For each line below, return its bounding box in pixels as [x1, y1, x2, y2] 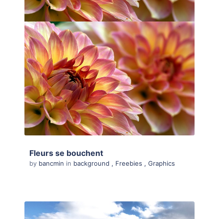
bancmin [39, 159, 66, 168]
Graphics [148, 159, 175, 168]
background [73, 159, 109, 168]
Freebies [115, 159, 142, 168]
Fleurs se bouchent [29, 148, 103, 158]
